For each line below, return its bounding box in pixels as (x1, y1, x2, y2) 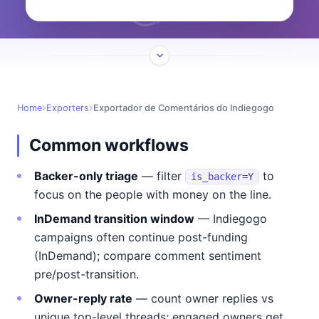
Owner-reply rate (34, 291, 132, 305)
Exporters (46, 103, 89, 113)
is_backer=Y (191, 171, 253, 182)
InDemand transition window (34, 211, 194, 226)
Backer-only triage (34, 169, 138, 183)
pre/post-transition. (34, 267, 139, 281)
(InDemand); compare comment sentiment (34, 249, 261, 263)
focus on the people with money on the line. (34, 187, 271, 202)
